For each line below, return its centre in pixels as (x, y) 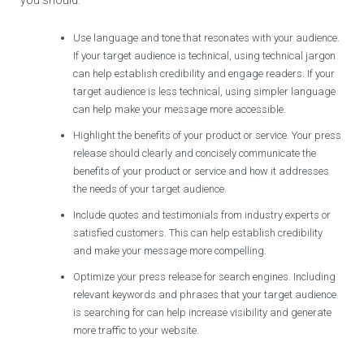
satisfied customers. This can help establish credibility (198, 232)
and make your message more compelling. (170, 250)
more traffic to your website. (136, 330)
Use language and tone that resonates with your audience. (207, 37)
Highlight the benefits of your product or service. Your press (208, 135)
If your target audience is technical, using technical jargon (205, 55)
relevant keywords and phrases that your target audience (205, 294)
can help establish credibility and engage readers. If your (204, 73)
